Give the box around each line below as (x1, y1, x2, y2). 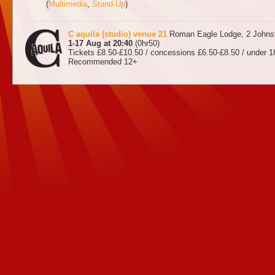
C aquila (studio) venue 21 (68, 29, 168, 39)
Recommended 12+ (68, 57, 138, 66)
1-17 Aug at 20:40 (68, 39, 133, 48)
